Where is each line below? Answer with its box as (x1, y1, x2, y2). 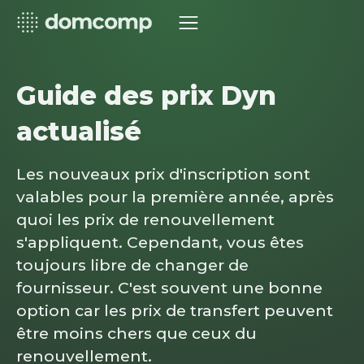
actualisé (16, 115, 141, 147)
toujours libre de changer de (16, 255, 249, 275)
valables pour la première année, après (16, 187, 334, 206)
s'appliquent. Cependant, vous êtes (16, 232, 304, 252)
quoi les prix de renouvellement (16, 210, 275, 229)
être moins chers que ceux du (16, 323, 257, 343)
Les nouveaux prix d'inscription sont (16, 164, 310, 184)
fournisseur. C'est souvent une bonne (16, 278, 323, 297)
